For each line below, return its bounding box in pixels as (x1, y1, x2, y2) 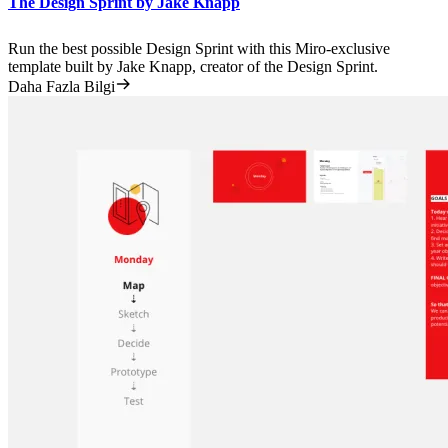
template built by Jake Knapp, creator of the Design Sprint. (8, 58, 378, 75)
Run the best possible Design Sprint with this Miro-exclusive (8, 40, 390, 57)
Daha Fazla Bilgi (8, 78, 115, 95)
